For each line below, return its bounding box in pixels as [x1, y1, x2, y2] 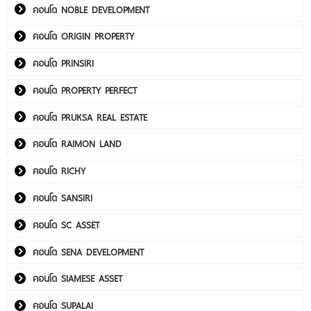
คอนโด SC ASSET [33, 217, 99, 232]
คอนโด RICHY [33, 164, 85, 178]
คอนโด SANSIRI [33, 190, 92, 205]
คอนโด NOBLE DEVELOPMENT [33, 2, 149, 17]
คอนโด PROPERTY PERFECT [33, 83, 137, 97]
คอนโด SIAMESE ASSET [33, 271, 122, 286]
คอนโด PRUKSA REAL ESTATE [33, 110, 147, 124]
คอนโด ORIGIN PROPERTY [33, 29, 134, 44]
